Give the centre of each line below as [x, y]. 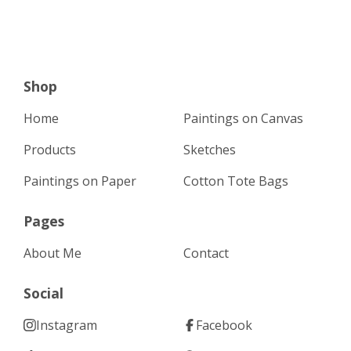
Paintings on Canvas [243, 118]
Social [43, 293]
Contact [206, 253]
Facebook [224, 325]
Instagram [67, 325]
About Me [52, 253]
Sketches [210, 150]
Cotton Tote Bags [236, 181]
